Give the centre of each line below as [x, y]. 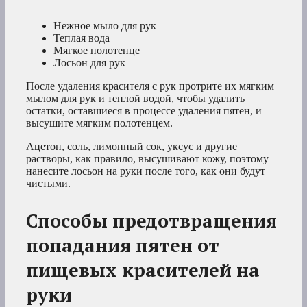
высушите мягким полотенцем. [99, 123]
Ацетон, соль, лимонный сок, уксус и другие [132, 146]
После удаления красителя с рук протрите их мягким [150, 86]
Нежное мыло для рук [105, 25]
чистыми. [48, 183]
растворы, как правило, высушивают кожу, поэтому [147, 158]
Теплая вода [82, 38]
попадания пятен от [123, 245]
